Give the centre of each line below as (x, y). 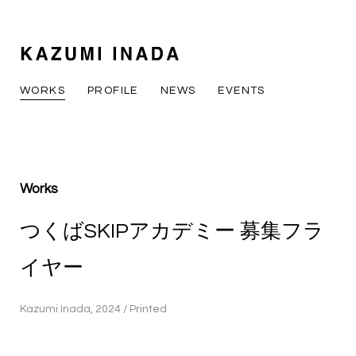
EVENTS (242, 90)
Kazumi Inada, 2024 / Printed (93, 310)
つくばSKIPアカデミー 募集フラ (172, 231)
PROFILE (113, 90)
